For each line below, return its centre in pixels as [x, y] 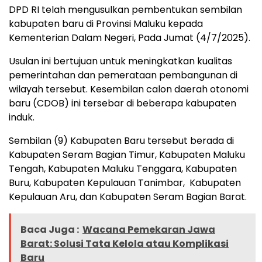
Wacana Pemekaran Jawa [149, 230]
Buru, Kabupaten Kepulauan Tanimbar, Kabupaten [125, 183]
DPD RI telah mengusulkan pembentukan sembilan [125, 10]
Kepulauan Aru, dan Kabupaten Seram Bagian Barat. [128, 197]
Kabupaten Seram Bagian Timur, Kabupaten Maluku [127, 155]
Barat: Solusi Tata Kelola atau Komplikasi [125, 244]
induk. [22, 118]
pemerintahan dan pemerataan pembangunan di [123, 75]
